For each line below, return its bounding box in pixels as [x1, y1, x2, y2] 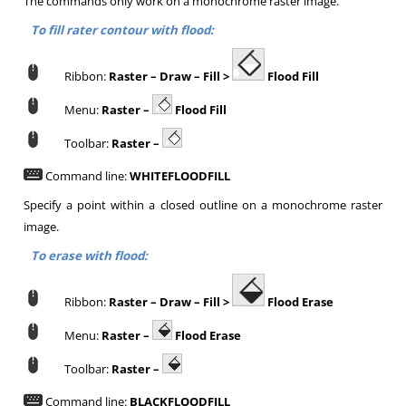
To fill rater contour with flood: [30, 22, 214, 38]
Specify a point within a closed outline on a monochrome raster [24, 197, 382, 213]
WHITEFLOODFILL [130, 168, 231, 184]
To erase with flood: [30, 247, 148, 264]
